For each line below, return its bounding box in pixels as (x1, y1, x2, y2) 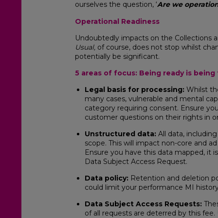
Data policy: (85, 174, 130, 183)
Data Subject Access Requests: (85, 200, 202, 209)
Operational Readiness (75, 17, 160, 26)
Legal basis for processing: (85, 85, 184, 94)
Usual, (75, 42, 97, 52)
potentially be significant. (75, 52, 160, 61)
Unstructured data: (85, 129, 156, 139)
